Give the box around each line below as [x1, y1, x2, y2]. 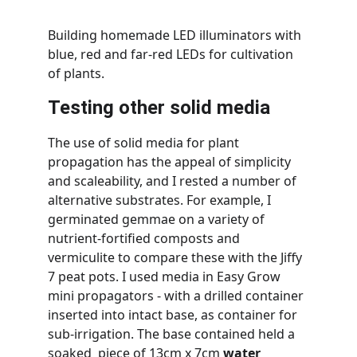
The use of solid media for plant [48, 134, 242, 151]
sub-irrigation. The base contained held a [48, 325, 298, 343]
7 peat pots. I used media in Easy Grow [48, 268, 284, 285]
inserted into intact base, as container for [48, 306, 300, 324]
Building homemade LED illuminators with [48, 26, 304, 44]
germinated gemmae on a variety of [48, 210, 268, 228]
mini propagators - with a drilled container [48, 287, 307, 304]
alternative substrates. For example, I [48, 191, 274, 209]
